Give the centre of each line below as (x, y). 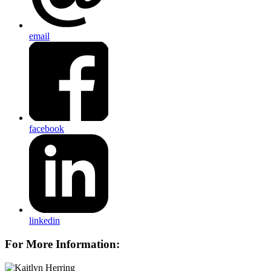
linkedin (44, 221)
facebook (47, 128)
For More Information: (62, 244)
